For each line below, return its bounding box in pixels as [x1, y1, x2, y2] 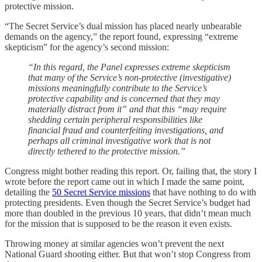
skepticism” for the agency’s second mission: [5, 42, 169, 52]
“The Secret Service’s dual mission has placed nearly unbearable [5, 20, 242, 31]
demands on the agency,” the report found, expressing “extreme [5, 31, 238, 42]
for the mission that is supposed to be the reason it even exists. [5, 218, 232, 229]
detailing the [5, 187, 52, 197]
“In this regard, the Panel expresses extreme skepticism [28, 61, 230, 72]
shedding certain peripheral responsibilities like [28, 114, 202, 125]
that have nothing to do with [150, 187, 256, 197]
